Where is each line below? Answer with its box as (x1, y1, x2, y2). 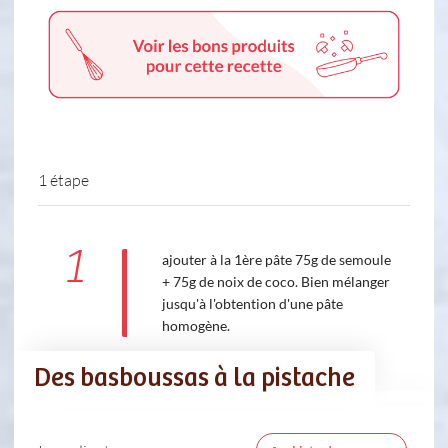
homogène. (161, 317, 230, 335)
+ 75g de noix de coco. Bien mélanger (161, 273, 390, 291)
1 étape (38, 170, 89, 190)
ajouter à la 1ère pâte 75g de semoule (161, 251, 391, 269)
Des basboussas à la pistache (34, 364, 355, 394)
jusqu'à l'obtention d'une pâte (161, 295, 343, 313)
